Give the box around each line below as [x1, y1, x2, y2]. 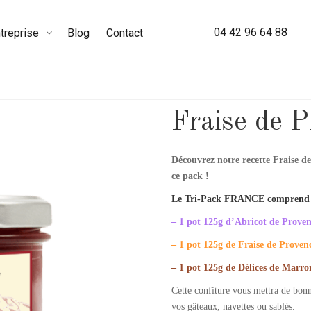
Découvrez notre [171, 155, 242, 165]
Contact [106, 26, 143, 40]
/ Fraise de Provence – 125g [18, 85, 142, 96]
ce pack [171, 171, 203, 181]
